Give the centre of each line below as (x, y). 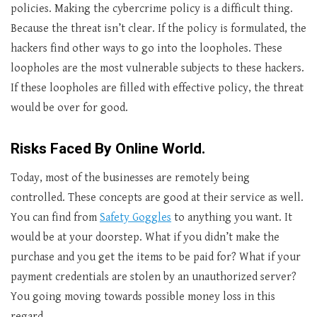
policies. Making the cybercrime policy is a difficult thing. (152, 9)
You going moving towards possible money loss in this (143, 297)
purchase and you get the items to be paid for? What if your (156, 257)
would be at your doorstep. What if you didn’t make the (145, 237)
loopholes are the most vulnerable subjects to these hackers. (157, 68)
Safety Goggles (136, 218)
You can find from (55, 218)
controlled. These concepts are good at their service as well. (157, 198)
